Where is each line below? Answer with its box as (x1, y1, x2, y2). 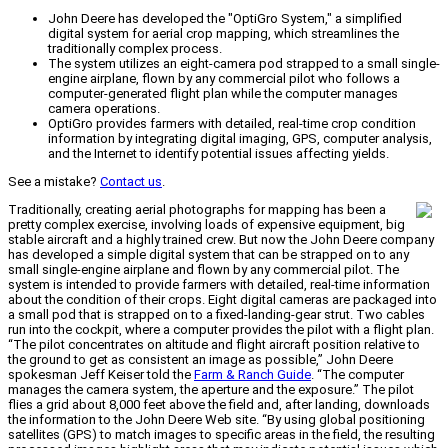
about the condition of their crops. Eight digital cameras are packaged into (8, 292, 437, 308)
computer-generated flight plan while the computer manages (48, 86, 398, 102)
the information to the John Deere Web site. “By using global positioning (8, 412, 425, 428)
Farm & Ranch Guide (194, 367, 311, 383)
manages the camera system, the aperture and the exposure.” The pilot (8, 382, 414, 398)
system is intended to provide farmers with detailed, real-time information (8, 277, 430, 293)
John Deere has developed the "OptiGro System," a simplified (48, 11, 402, 27)
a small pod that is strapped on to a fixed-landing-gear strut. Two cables (8, 307, 425, 323)
